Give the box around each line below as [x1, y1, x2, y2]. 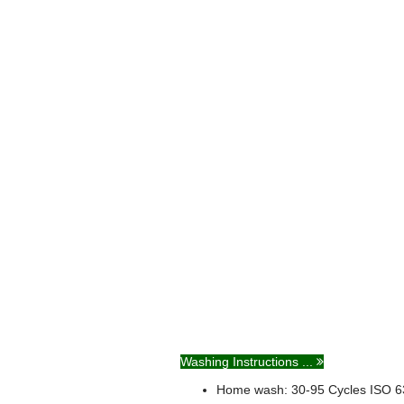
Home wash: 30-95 [216, 382, 328, 397]
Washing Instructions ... [180, 354, 317, 369]
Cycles [328, 382, 366, 397]
